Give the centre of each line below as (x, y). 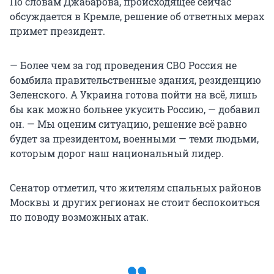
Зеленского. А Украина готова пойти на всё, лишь (133, 95)
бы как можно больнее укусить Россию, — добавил (135, 109)
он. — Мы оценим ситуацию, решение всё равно (128, 124)
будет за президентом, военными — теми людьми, (134, 139)
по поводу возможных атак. (79, 217)
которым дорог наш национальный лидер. (117, 154)
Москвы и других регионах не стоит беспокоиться (135, 202)
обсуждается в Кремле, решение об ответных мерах (137, 17)
